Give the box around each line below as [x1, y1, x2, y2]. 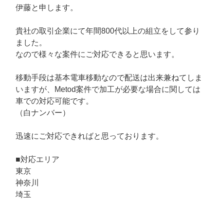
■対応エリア [16, 155, 59, 164]
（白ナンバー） [16, 109, 70, 117]
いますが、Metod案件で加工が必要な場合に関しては [16, 85, 200, 94]
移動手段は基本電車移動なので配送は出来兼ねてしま [16, 73, 202, 82]
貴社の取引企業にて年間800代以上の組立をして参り [16, 27, 200, 36]
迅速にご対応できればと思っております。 [16, 132, 163, 141]
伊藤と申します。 [16, 3, 78, 12]
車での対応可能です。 [16, 97, 93, 106]
